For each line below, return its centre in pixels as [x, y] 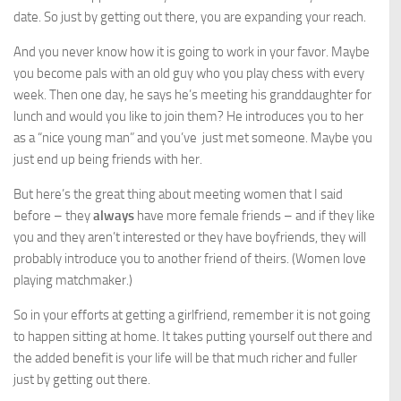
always [114, 216]
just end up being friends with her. [108, 159]
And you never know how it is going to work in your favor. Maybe [192, 52]
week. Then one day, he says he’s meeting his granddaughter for [192, 95]
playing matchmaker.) [73, 280]
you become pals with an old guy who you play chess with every [189, 73]
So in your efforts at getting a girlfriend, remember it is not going [192, 315]
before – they [53, 216]
